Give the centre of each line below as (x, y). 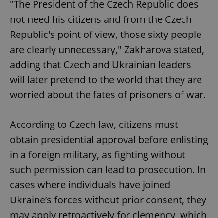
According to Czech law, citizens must (94, 124)
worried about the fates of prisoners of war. (108, 94)
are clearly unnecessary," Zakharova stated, (107, 49)
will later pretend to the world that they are (106, 79)
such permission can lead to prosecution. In (108, 169)
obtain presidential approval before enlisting (109, 139)
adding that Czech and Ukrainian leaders (100, 64)
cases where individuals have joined (90, 184)
